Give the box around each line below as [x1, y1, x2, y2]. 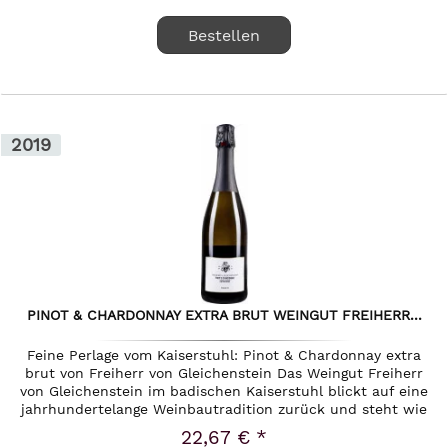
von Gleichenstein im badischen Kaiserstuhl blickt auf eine [20, 383, 429, 400]
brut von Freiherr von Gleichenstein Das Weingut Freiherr [25, 365, 424, 382]
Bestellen [188, 26, 261, 46]
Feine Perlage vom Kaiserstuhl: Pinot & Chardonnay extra [27, 347, 422, 364]
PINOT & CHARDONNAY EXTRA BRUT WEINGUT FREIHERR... [26, 307, 422, 324]
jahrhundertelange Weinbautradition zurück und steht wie [21, 401, 428, 418]
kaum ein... [186, 419, 263, 436]
